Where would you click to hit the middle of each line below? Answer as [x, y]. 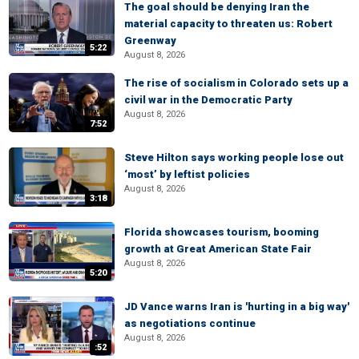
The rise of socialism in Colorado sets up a [236, 83]
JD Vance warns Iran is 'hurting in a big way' [237, 307]
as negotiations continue [190, 323]
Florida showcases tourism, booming [222, 232]
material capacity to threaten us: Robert [228, 24]
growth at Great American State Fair [218, 249]
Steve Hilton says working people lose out [234, 157]
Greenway [150, 40]
